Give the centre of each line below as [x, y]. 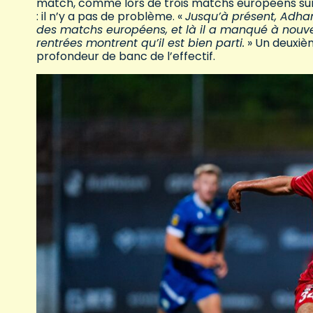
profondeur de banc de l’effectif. [126, 56]
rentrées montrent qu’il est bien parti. [140, 43]
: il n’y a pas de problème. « [111, 16]
